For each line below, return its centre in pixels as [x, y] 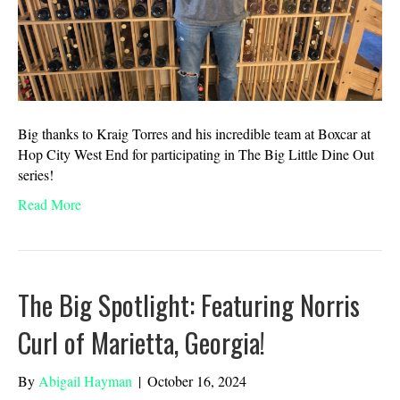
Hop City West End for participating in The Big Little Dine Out [196, 154]
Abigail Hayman [85, 381]
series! [36, 175]
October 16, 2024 [197, 381]
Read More [50, 204]
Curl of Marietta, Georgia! [142, 343]
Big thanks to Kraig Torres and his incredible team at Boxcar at [194, 134]
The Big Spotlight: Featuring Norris [189, 305]
